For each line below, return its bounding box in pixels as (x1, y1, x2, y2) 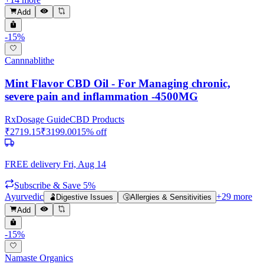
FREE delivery (5, 159, 61, 169)
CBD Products (70, 114, 124, 124)
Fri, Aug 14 (63, 159, 106, 169)
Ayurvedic (5, 191, 44, 202)
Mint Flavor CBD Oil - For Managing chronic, (5, 77, 230, 90)
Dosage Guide (16, 114, 70, 124)
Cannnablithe (5, 55, 54, 66)
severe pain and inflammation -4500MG (5, 90, 198, 103)
